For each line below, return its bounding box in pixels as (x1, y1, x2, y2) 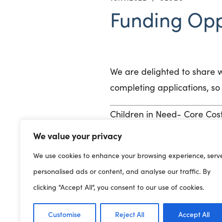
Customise (48, 209, 81, 219)
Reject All (115, 209, 144, 219)
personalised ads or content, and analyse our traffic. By (33, 166, 211, 176)
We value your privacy (33, 129, 122, 142)
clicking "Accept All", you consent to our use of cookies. (33, 182, 204, 192)
